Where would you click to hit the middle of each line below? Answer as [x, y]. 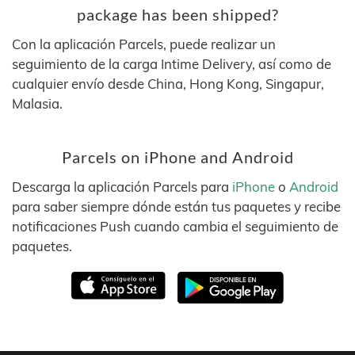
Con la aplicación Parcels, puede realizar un [144, 44]
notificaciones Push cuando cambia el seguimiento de [175, 226]
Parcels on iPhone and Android [177, 157]
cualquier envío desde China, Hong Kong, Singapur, [168, 84]
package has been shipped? [177, 15]
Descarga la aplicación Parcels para [122, 187]
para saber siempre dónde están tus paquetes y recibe [176, 206]
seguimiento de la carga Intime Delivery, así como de [172, 64]
